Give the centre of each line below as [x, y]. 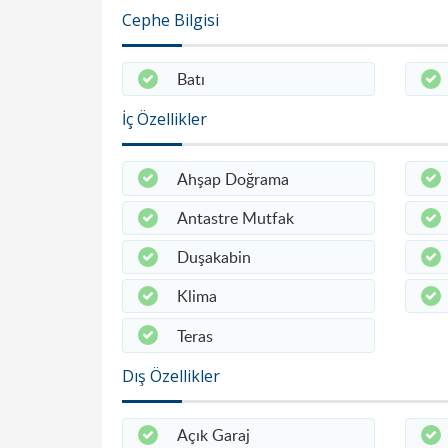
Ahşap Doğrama [233, 178]
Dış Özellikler [171, 375]
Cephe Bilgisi [170, 20]
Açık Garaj [213, 434]
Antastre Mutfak [235, 217]
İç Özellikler [164, 119]
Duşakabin [214, 257]
